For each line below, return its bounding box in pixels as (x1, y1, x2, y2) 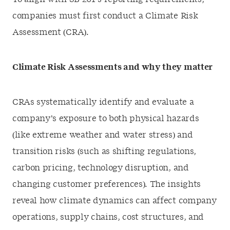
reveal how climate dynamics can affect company (12, 197, 217, 205)
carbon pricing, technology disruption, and (12, 164, 189, 172)
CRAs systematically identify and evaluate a (12, 98, 194, 106)
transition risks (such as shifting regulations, (12, 147, 196, 156)
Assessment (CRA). (12, 28, 89, 36)
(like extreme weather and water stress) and (12, 131, 193, 139)
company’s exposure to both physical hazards (12, 114, 199, 123)
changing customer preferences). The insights (12, 180, 201, 188)
